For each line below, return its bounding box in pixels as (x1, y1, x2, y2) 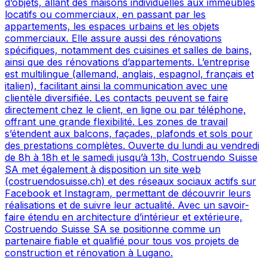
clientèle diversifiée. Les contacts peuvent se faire (5, 92, 228, 104)
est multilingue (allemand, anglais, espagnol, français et (5, 68, 254, 80)
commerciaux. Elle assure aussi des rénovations (5, 32, 222, 45)
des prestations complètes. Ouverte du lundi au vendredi (5, 139, 259, 152)
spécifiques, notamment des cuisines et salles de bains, (5, 44, 252, 57)
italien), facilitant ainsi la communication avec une (5, 80, 228, 92)
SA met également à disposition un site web (5, 163, 201, 176)
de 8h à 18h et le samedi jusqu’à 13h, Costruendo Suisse (5, 151, 257, 164)
